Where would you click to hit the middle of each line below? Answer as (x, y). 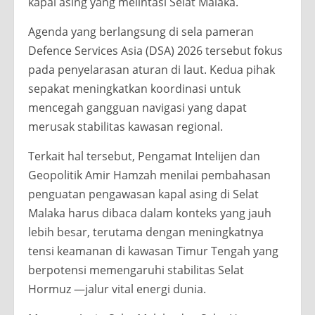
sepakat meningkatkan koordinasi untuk (134, 89)
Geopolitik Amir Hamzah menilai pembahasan (149, 175)
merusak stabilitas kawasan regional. (126, 127)
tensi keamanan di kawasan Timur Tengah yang (153, 251)
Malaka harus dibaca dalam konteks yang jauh (150, 213)
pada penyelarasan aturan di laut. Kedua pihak (152, 70)
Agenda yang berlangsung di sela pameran (141, 32)
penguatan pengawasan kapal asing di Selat (143, 194)
